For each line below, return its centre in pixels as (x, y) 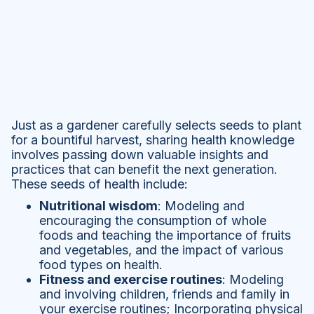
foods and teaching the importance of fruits (165, 235)
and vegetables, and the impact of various (161, 250)
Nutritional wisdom (98, 206)
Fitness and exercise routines (131, 280)
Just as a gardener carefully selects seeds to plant (156, 125)
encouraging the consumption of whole (153, 221)
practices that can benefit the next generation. (144, 170)
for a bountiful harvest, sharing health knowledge (153, 140)
